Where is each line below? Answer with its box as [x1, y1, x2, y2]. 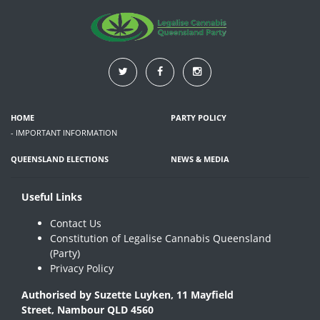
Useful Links [21, 189, 82, 204]
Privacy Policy [50, 261, 114, 275]
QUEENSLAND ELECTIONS [11, 153, 109, 164]
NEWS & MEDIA [171, 153, 229, 164]
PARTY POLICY [171, 111, 226, 123]
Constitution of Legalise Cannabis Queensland [50, 231, 271, 245]
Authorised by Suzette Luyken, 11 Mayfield [21, 287, 234, 301]
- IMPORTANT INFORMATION [11, 126, 117, 138]
